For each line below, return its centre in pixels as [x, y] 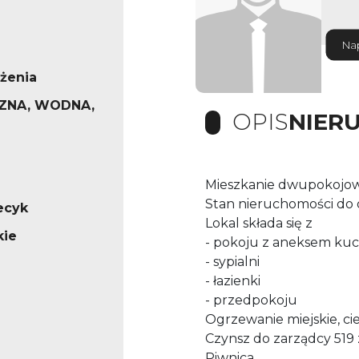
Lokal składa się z [260, 224]
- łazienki [234, 281]
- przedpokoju [253, 301]
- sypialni [234, 262]
